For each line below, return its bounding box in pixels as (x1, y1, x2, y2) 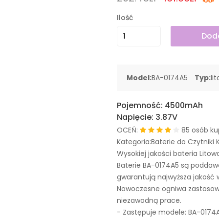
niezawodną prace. (117, 196, 181, 205)
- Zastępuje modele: (117, 207, 188, 217)
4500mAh (165, 100, 203, 111)
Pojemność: (117, 100, 165, 111)
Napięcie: (117, 111, 155, 123)
